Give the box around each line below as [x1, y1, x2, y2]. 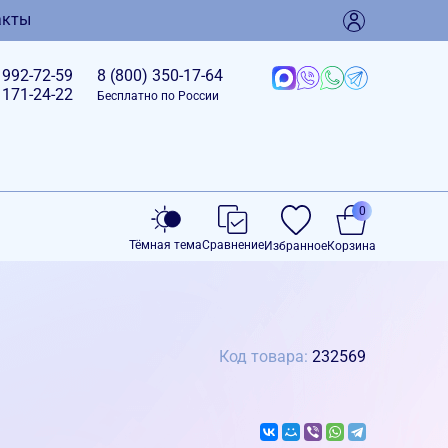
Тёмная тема [129, 238, 202, 252]
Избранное [264, 239, 327, 253]
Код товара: [219, 346, 312, 366]
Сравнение [202, 238, 264, 252]
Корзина [327, 239, 376, 253]
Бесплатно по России [96, 89, 219, 103]
